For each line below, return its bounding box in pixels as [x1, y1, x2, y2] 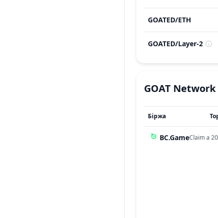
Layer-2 [178, 39, 203, 48]
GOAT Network [144, 82, 216, 95]
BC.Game [160, 133, 189, 142]
